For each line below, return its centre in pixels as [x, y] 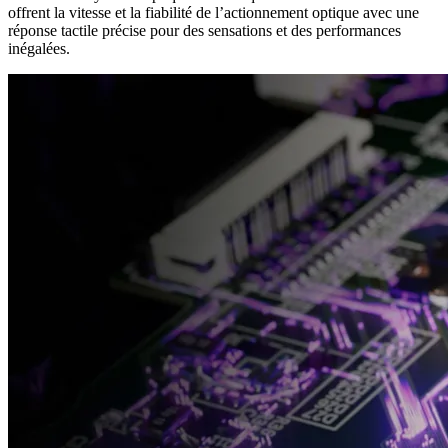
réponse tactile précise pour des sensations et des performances [204, 30]
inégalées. [39, 48]
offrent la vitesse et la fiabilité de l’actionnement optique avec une [213, 12]
